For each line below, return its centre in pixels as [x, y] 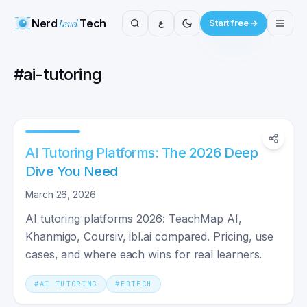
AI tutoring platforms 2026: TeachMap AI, [134, 219]
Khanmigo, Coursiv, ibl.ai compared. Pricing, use [150, 236]
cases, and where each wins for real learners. [144, 254]
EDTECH [136, 284]
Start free [229, 23]
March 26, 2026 [61, 194]
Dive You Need [72, 171]
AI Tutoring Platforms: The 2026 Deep [142, 153]
